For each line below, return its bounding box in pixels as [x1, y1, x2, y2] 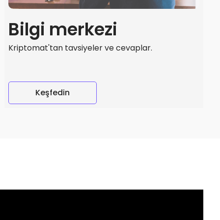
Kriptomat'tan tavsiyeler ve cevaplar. [8, 42, 153, 54]
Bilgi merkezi [8, 17, 118, 41]
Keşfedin [35, 87, 70, 99]
